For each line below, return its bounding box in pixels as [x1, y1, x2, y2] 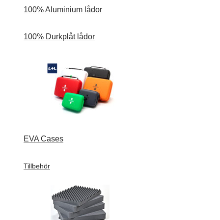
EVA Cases [24, 135, 63, 143]
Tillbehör [24, 162, 50, 170]
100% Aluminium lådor [24, 5, 102, 14]
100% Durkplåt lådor [24, 32, 95, 41]
